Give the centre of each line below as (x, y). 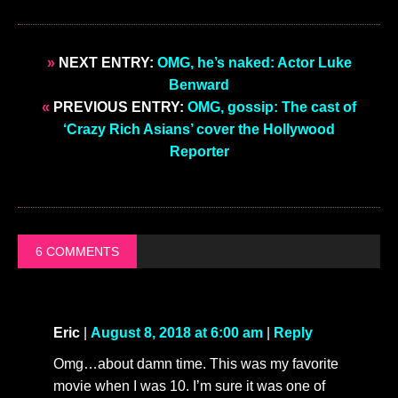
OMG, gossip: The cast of (272, 107)
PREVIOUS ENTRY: (119, 107)
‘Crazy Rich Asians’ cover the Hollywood (199, 129)
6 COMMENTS (77, 251)
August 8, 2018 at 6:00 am (177, 332)
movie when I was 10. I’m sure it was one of (189, 386)
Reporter (199, 151)
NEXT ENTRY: (106, 62)
